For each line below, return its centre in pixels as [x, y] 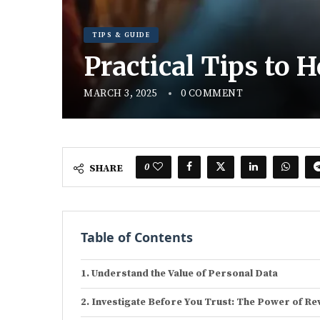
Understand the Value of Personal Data [184, 273]
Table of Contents [137, 237]
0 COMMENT [211, 93]
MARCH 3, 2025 [120, 93]
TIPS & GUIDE [121, 35]
